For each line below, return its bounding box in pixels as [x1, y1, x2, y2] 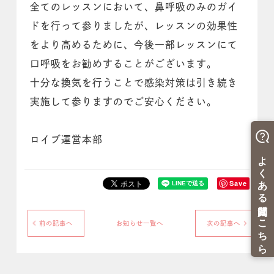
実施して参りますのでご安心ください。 [30, 97, 218, 108]
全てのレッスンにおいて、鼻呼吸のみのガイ [30, 2, 239, 13]
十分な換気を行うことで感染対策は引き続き [30, 78, 239, 89]
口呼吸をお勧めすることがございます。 [30, 59, 218, 70]
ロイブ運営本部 [30, 135, 103, 146]
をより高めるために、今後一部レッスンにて [30, 40, 239, 51]
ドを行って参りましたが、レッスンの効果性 [30, 21, 239, 32]
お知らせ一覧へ [116, 220, 163, 227]
